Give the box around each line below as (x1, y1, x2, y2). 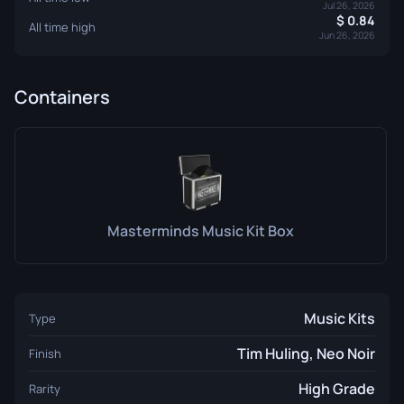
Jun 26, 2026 (319, 29, 375, 41)
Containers (14, 85, 110, 109)
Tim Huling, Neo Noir (237, 344, 375, 363)
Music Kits (304, 308, 375, 328)
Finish (29, 345, 61, 362)
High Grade (298, 379, 375, 399)
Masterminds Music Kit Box (107, 221, 294, 241)
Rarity (29, 381, 60, 397)
